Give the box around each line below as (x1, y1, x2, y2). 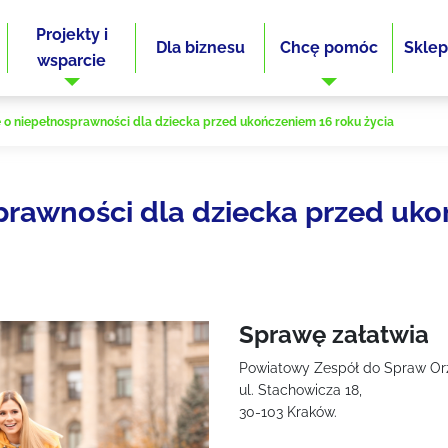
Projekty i (35, 25, 108, 44)
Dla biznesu (155, 38, 245, 57)
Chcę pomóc (279, 38, 378, 57)
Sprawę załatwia (239, 320, 429, 349)
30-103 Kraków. (239, 404, 337, 420)
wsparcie (37, 51, 107, 70)
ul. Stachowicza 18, (239, 382, 362, 398)
